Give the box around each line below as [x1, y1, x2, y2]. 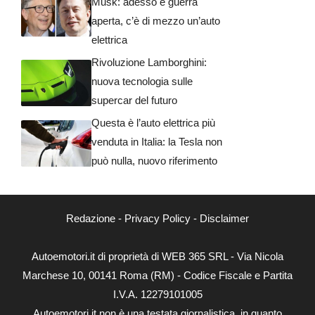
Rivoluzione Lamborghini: [91, 56, 207, 68]
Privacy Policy [124, 212, 191, 224]
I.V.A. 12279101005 [112, 288, 202, 300]
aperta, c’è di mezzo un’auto [91, 14, 220, 27]
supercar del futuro [91, 94, 177, 106]
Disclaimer [200, 212, 249, 224]
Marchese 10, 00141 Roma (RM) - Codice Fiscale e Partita [22, 269, 292, 281]
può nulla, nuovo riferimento [91, 154, 217, 167]
